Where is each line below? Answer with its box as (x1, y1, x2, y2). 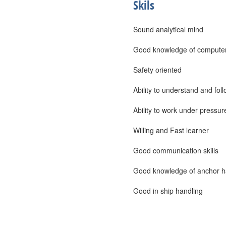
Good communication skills (133, 145, 218, 155)
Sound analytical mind (133, 24, 203, 34)
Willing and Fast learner (133, 125, 209, 135)
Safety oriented (133, 65, 182, 75)
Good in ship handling (133, 186, 203, 196)
